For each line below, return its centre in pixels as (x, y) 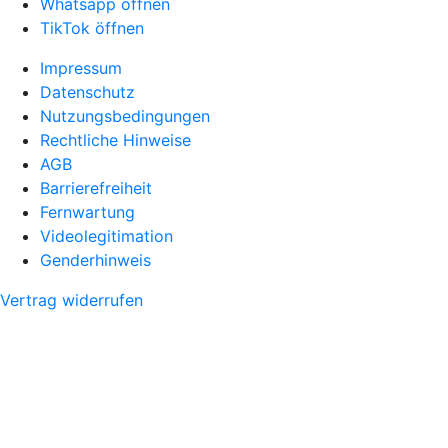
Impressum (81, 67)
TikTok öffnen (92, 27)
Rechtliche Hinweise (115, 139)
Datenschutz (87, 91)
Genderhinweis (95, 259)
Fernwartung (87, 211)
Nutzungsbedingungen (125, 115)
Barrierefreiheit (96, 187)
